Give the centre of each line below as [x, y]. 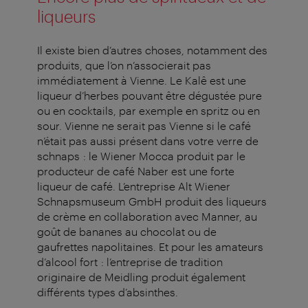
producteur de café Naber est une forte [136, 171]
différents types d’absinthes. [108, 292]
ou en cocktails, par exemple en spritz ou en [148, 111]
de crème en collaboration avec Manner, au [147, 217]
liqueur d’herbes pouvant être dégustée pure [150, 96]
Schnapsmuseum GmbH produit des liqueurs [152, 201]
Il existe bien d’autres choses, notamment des [152, 50]
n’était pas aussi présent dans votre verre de [148, 141]
